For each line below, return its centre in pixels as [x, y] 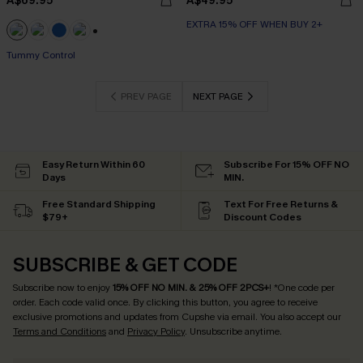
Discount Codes [263, 217]
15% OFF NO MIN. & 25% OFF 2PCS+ [191, 288]
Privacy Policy [156, 331]
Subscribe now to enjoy [63, 288]
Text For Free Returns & [281, 204]
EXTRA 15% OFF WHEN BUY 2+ [254, 24]
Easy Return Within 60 [94, 164]
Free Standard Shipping [99, 204]
